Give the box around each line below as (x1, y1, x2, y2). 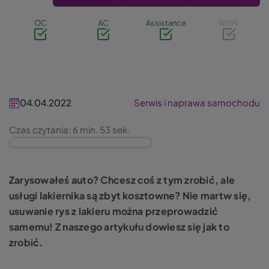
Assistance (145, 18, 186, 28)
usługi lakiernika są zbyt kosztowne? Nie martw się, (9, 189, 252, 202)
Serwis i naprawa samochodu (134, 97, 260, 108)
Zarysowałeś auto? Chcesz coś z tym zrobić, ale (9, 174, 235, 186)
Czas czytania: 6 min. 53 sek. (9, 124, 130, 135)
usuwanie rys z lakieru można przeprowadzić (9, 205, 219, 217)
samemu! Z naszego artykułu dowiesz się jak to (9, 220, 229, 233)
